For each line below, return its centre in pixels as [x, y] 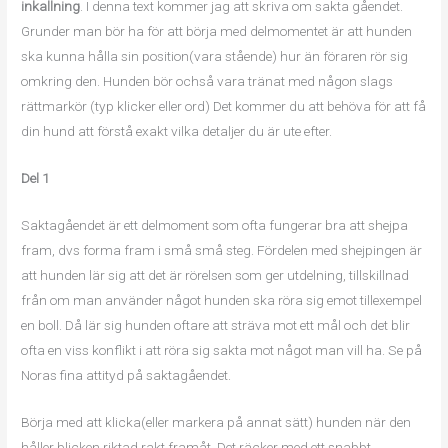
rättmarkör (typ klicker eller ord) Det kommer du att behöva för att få [224, 106]
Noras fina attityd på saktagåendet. [126, 374]
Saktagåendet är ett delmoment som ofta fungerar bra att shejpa [215, 224]
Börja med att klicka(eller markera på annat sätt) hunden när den [216, 421]
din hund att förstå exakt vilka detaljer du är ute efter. [177, 131]
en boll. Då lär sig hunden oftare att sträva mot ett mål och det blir [216, 324]
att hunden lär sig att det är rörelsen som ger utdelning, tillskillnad [215, 274]
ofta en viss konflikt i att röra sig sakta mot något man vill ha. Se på [222, 349]
